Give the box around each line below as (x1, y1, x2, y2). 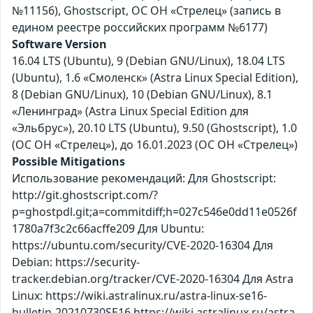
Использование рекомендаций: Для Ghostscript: (12, 170, 276, 187)
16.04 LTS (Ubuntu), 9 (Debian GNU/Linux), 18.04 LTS (12, 53, 285, 69)
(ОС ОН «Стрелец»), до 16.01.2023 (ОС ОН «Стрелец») (12, 137, 298, 153)
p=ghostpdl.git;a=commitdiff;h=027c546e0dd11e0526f (12, 204, 297, 220)
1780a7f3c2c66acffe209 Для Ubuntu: (12, 221, 204, 237)
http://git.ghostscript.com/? (12, 187, 158, 203)
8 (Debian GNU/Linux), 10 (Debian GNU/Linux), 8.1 (12, 87, 272, 103)
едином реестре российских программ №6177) (12, 20, 268, 36)
